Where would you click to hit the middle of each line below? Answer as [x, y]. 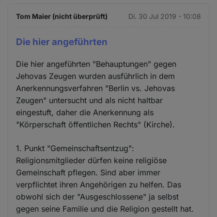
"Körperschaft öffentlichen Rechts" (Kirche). [96, 124]
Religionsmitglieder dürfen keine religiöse [92, 160]
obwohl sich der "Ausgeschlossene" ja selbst [98, 196]
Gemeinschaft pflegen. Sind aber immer [88, 172]
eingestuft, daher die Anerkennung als [85, 112]
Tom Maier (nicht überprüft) [62, 16]
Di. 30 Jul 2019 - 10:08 [164, 16]
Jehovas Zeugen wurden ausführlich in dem [96, 76]
